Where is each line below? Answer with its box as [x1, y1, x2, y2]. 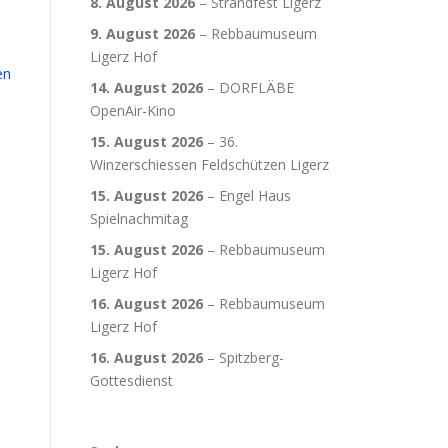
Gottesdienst [90, 370, 173, 390]
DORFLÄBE [219, 77, 294, 97]
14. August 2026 [90, 77, 203, 97]
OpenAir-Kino [90, 100, 176, 120]
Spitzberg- [219, 347, 284, 367]
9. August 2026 [90, 23, 195, 43]
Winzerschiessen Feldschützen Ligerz [90, 154, 329, 174]
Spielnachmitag [90, 208, 188, 228]
